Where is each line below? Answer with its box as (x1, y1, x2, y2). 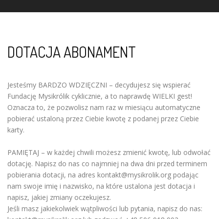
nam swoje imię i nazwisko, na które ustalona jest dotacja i (7, 181, 195, 191)
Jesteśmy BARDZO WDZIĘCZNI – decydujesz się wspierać (7, 80, 191, 89)
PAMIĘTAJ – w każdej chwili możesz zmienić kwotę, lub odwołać (7, 148, 211, 157)
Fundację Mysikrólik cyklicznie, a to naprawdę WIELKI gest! (7, 91, 192, 101)
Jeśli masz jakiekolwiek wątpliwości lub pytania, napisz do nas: (7, 204, 202, 213)
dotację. (7, 159, 35, 168)
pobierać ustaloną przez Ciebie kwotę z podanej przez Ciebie (7, 114, 199, 123)
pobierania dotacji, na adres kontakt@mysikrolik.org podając (7, 170, 198, 179)
